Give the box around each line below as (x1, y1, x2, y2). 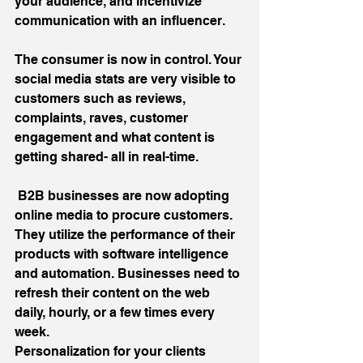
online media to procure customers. (15, 207, 236, 223)
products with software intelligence (15, 246, 232, 262)
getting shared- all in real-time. (15, 148, 199, 164)
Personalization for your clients (15, 343, 209, 359)
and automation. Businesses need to (15, 265, 243, 281)
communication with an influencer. (15, 12, 225, 28)
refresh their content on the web (15, 284, 213, 301)
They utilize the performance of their (15, 226, 238, 242)
